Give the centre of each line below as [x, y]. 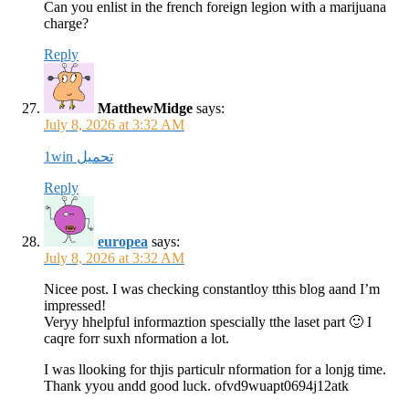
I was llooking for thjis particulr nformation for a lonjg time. [215, 369]
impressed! [75, 305]
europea [123, 241]
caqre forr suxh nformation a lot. [136, 338]
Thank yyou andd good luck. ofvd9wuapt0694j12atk [196, 386]
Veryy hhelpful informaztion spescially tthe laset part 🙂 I [208, 322]
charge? [66, 23]
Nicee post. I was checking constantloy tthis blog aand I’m [212, 289]
